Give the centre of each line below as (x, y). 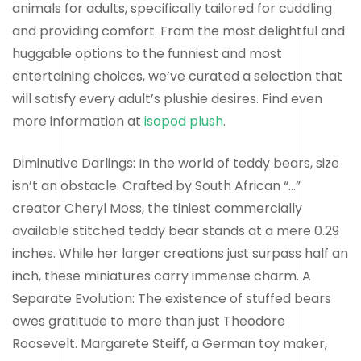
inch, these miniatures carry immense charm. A (162, 276)
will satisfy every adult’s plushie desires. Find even (167, 98)
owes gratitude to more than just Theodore (149, 321)
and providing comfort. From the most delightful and (178, 31)
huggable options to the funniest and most (147, 53)
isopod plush (184, 121)
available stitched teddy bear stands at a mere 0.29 (176, 230)
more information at (78, 121)
